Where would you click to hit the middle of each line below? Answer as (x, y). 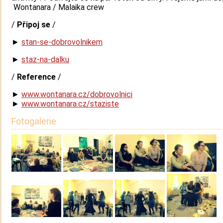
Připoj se (34, 25)
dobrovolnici (111, 95)
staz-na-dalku (45, 60)
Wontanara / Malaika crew (58, 7)
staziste (105, 104)
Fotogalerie (34, 122)
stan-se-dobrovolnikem (62, 42)
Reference (36, 77)
